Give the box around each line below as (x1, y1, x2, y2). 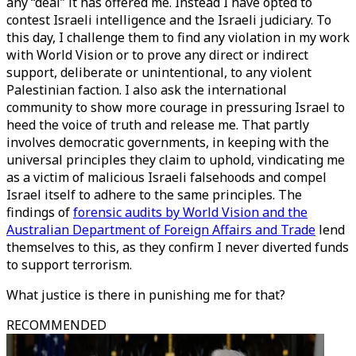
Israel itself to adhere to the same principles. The (6, 186, 302, 203)
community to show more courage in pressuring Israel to (6, 99, 345, 116)
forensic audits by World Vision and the (73, 203, 308, 221)
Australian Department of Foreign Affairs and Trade (6, 221, 315, 238)
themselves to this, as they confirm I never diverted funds (6, 238, 349, 256)
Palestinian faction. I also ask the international (6, 81, 287, 99)
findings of (6, 203, 73, 221)
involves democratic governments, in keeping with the (6, 133, 329, 151)
